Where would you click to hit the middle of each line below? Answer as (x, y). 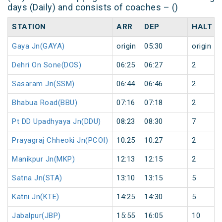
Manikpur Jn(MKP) (43, 159)
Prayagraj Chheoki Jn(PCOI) (60, 140)
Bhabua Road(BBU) (45, 103)
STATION (29, 27)
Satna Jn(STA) (37, 178)
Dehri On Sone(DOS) (47, 65)
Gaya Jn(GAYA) (38, 46)
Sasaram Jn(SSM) (43, 84)
